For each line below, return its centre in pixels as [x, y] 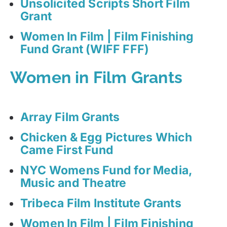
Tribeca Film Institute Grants [101, 203]
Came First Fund [67, 150]
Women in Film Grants [96, 78]
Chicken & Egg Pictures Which [106, 138]
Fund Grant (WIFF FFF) [85, 49]
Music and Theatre [73, 183]
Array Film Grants [70, 117]
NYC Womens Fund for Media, [106, 171]
